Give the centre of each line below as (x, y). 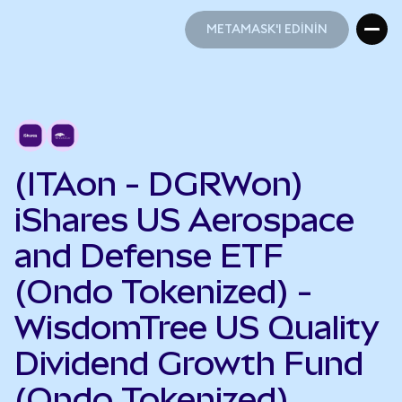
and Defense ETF (149, 256)
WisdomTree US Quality (197, 328)
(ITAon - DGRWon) (159, 184)
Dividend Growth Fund (189, 363)
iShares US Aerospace (184, 220)
